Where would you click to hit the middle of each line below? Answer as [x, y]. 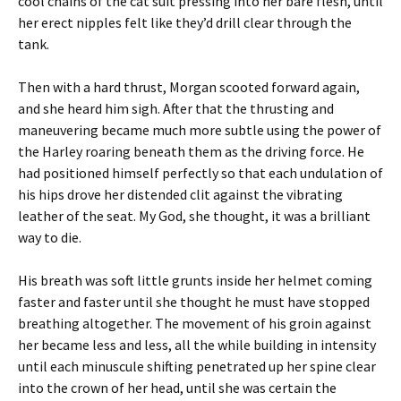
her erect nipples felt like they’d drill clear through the [185, 22]
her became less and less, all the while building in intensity [197, 344]
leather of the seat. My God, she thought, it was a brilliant [194, 215]
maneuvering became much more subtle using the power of [200, 129]
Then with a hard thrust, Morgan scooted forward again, [189, 86]
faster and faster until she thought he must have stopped [194, 301]
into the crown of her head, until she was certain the [177, 387]
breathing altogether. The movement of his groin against [195, 323]
